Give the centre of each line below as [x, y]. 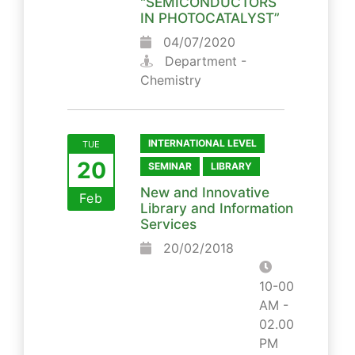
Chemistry [171, 80]
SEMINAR [170, 166]
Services [168, 223]
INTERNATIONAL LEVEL [202, 143]
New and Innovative [205, 192]
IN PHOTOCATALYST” [210, 17]
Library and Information [217, 208]
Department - [204, 61]
